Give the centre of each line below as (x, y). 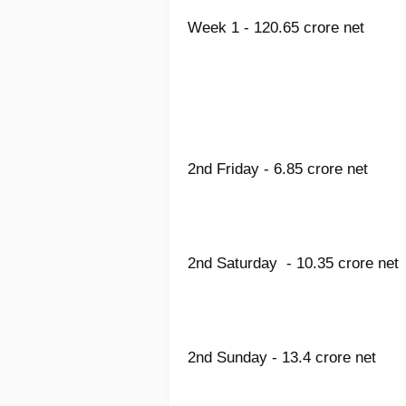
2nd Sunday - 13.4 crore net (282, 358)
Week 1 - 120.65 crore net (276, 28)
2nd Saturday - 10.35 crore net (293, 264)
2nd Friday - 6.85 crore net (278, 169)
